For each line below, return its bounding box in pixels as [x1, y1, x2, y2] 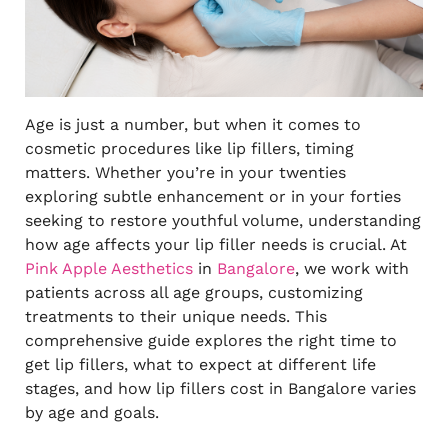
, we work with [294, 258, 409, 278]
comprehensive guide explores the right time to [24, 330, 397, 350]
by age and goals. [24, 402, 159, 422]
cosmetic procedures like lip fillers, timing [24, 138, 354, 158]
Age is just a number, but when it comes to [24, 114, 361, 134]
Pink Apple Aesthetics [24, 258, 193, 278]
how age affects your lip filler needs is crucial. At [24, 234, 407, 254]
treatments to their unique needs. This [24, 306, 327, 326]
